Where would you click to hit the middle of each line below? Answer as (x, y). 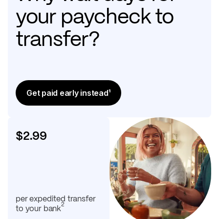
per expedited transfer (56, 198)
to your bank (39, 208)
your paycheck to (95, 16)
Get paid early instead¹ (69, 93)
